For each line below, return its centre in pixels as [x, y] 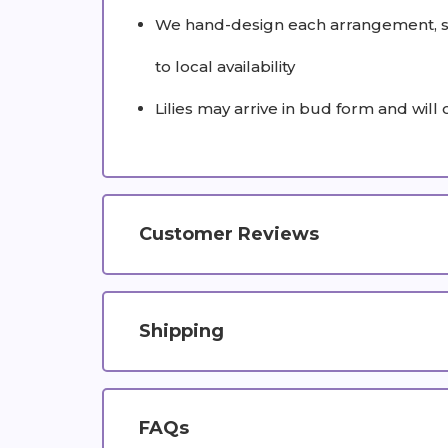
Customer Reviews [229, 233]
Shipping [181, 330]
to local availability [225, 66]
